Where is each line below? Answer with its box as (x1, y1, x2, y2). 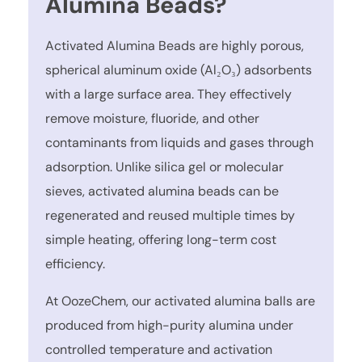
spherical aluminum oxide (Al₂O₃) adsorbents (45, 61, 313, 78)
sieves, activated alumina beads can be (45, 182, 280, 200)
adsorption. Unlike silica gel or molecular (45, 158, 284, 175)
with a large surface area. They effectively (45, 85, 293, 103)
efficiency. (45, 255, 106, 272)
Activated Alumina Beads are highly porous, (45, 36, 305, 54)
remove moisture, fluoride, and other (45, 109, 260, 127)
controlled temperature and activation (45, 340, 273, 358)
